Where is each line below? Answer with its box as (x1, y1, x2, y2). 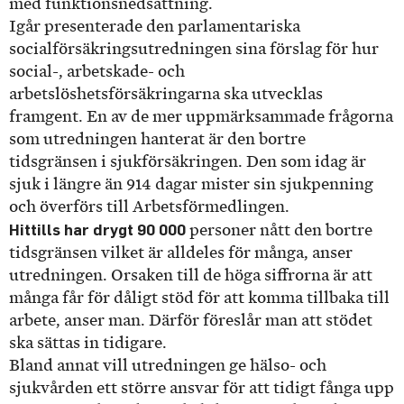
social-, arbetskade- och (9, 62, 185, 81)
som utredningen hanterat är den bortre (9, 130, 306, 149)
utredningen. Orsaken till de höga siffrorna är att (9, 266, 372, 285)
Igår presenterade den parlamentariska (9, 17, 300, 36)
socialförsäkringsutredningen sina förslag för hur (9, 40, 379, 59)
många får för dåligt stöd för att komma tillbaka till (9, 289, 390, 308)
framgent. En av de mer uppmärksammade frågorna (9, 107, 393, 126)
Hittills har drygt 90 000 (9, 220, 186, 240)
